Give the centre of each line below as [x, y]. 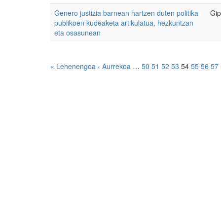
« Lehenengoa [73, 66]
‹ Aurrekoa [114, 66]
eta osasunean [77, 33]
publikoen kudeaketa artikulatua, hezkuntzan [124, 23]
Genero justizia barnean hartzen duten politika [126, 13]
